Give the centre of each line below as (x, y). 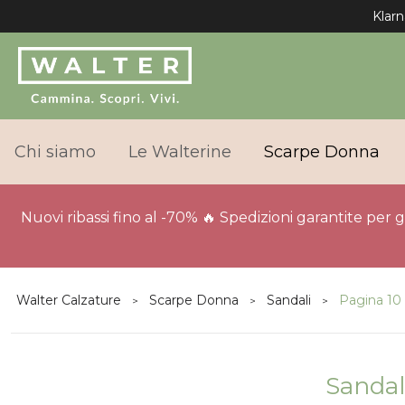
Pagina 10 (370, 300)
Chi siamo (55, 152)
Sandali (289, 300)
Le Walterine (180, 152)
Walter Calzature (69, 300)
